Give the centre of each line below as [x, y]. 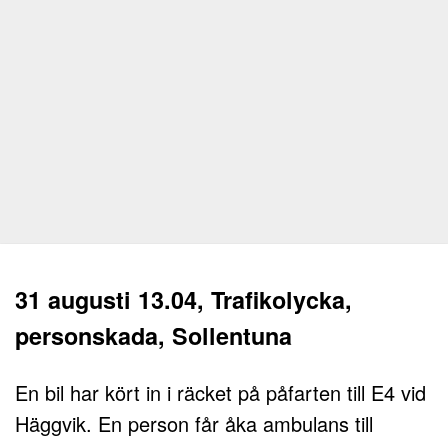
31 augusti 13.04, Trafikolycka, [183, 299]
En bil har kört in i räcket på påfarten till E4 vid [220, 393]
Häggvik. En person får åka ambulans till [194, 424]
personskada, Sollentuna [153, 335]
